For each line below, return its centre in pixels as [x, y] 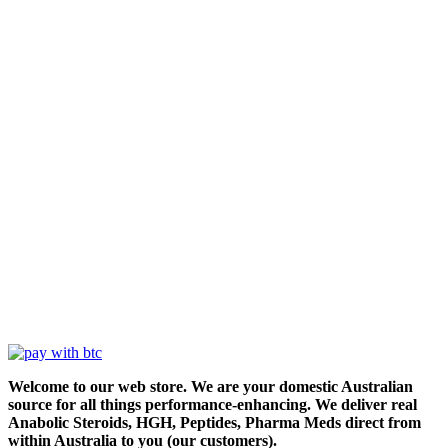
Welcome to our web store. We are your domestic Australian [210, 386]
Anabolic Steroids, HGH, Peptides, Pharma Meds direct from [214, 422]
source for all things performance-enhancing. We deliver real [212, 404]
